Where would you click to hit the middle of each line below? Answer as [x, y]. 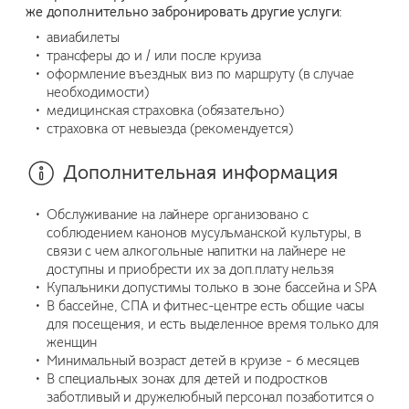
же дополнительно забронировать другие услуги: [184, 12]
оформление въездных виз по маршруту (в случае [200, 73]
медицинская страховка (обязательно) [165, 110]
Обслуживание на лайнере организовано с [178, 215]
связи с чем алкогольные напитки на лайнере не [196, 252]
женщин [72, 343]
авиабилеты [83, 37]
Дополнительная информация [201, 173]
